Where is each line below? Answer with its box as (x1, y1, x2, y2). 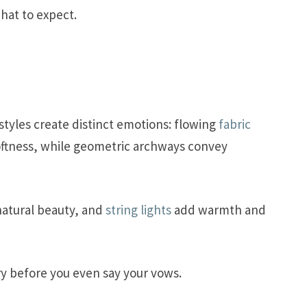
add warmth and (171, 201, 266, 218)
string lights (106, 201, 171, 218)
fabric (219, 116, 251, 133)
